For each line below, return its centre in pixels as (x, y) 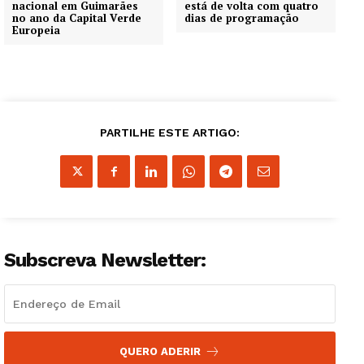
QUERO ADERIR (160, 352)
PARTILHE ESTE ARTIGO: (170, 133)
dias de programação (242, 18)
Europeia (36, 30)
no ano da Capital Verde (77, 18)
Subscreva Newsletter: (105, 260)
